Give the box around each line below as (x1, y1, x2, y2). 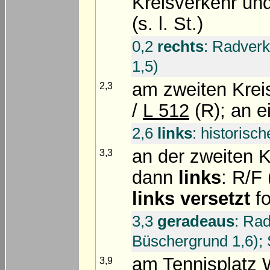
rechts (157, 37, 204, 55)
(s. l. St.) (132, 13, 203, 34)
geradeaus (157, 212, 234, 230)
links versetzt (132, 187, 250, 209)
